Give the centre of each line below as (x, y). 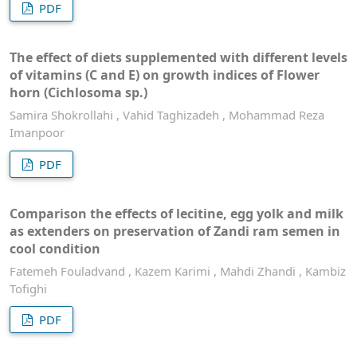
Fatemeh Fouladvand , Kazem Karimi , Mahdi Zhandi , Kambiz (178, 271)
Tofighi (28, 288)
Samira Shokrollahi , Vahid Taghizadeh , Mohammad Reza (167, 115)
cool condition (55, 248)
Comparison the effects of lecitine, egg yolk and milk (177, 213)
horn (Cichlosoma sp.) (78, 93)
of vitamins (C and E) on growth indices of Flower (165, 75)
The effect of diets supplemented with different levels (178, 58)
